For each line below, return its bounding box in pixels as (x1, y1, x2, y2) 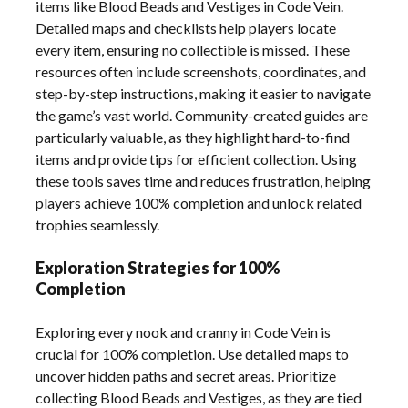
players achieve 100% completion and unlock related (36, 193, 362, 211)
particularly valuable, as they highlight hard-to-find (36, 127, 351, 146)
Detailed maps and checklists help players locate (36, 18, 337, 36)
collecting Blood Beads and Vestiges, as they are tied (36, 388, 362, 406)
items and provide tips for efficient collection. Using (36, 149, 358, 168)
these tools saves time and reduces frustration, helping (36, 171, 372, 189)
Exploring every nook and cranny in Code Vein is (36, 322, 331, 341)
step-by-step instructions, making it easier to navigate (36, 84, 372, 102)
